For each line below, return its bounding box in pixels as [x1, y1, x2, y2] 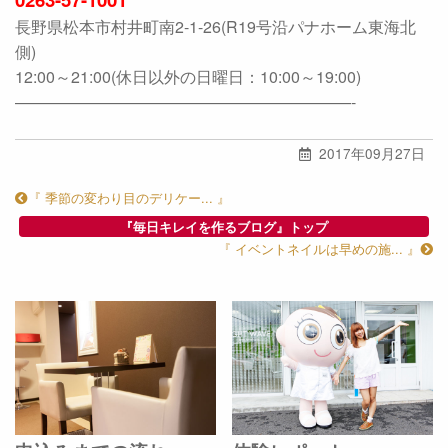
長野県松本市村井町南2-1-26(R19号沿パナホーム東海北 [15, 15, 416, 39]
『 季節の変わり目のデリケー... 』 [28, 187, 230, 207]
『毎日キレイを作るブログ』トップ [120, 217, 328, 236]
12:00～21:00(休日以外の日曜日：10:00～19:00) [15, 65, 361, 89]
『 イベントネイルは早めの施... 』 [218, 239, 420, 259]
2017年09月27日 [314, 143, 425, 164]
